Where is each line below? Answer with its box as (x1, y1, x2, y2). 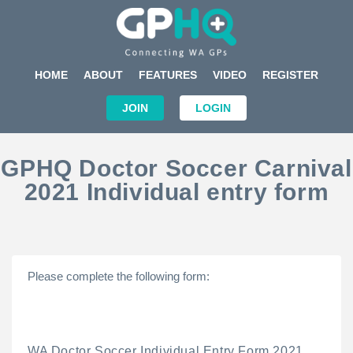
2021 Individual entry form (24, 179, 329, 205)
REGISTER (262, 69, 318, 81)
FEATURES (139, 69, 197, 81)
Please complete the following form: (28, 269, 210, 283)
